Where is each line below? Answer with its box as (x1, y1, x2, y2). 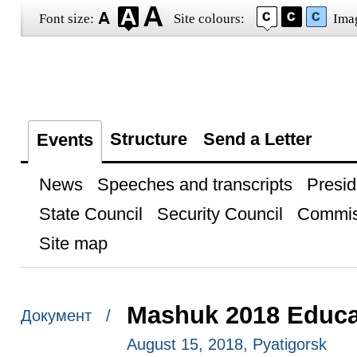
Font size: (38, 11, 94, 26)
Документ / (20, 307, 111, 325)
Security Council (156, 204, 283, 224)
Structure (109, 129, 187, 149)
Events (36, 130, 93, 150)
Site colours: (173, 11, 245, 26)
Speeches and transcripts (96, 175, 292, 194)
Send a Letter (202, 129, 312, 149)
